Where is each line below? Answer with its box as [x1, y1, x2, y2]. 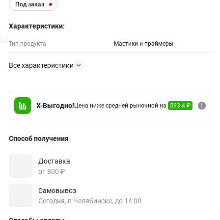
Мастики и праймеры [114, 40, 173, 47]
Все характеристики [9, 61, 74, 69]
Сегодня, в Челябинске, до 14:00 [38, 196, 141, 205]
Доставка [38, 157, 70, 165]
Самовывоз [38, 186, 76, 194]
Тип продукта [9, 40, 46, 47]
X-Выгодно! [36, 102, 74, 110]
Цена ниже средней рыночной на [74, 102, 168, 109]
